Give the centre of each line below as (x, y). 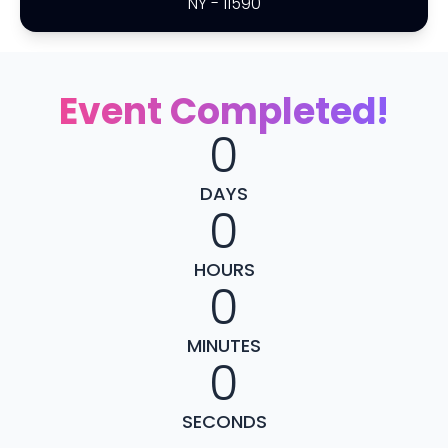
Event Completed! (224, 111)
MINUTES (224, 345)
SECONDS (224, 421)
